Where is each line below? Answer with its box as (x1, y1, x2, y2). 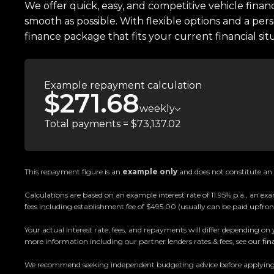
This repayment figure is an (24, 166, 122, 176)
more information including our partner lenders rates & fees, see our (24, 236, 262, 246)
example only (122, 166, 177, 176)
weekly (139, 102, 175, 114)
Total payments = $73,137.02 (44, 117, 181, 130)
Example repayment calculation (44, 79, 202, 91)
